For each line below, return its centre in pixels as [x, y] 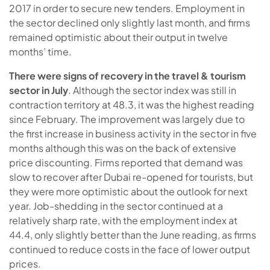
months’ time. [40, 51]
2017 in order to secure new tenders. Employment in [127, 8]
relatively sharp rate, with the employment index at [123, 220]
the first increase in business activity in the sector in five [133, 133]
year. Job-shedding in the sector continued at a [116, 206]
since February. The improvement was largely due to [127, 119]
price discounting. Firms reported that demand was [126, 162]
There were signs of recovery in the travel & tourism [127, 75]
